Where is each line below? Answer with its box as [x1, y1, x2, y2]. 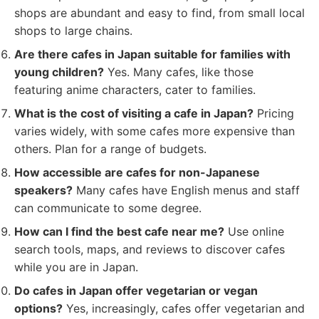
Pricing [253, 106, 294, 120]
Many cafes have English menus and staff [73, 183, 300, 197]
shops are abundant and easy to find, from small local [14, 6, 305, 20]
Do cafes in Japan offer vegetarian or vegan [14, 283, 258, 298]
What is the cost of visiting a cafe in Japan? [14, 106, 253, 120]
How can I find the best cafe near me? [14, 224, 224, 239]
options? [14, 301, 63, 315]
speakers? [14, 183, 73, 197]
